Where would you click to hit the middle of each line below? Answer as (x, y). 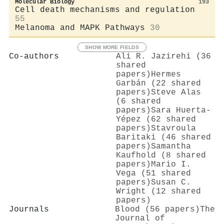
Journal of (140, 218)
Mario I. (171, 164)
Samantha (171, 146)
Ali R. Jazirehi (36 (163, 56)
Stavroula (173, 128)
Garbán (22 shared (158, 83)
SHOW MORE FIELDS (112, 47)
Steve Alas (176, 92)
